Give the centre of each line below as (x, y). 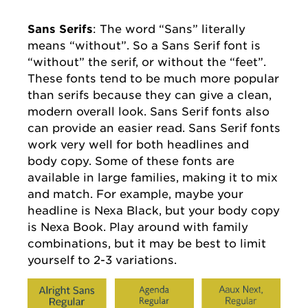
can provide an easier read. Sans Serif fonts (154, 128)
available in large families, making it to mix (153, 178)
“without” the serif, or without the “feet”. (147, 62)
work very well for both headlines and (138, 145)
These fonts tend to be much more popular (153, 79)
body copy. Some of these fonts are (131, 161)
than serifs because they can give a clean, (150, 95)
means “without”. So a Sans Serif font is (144, 46)
